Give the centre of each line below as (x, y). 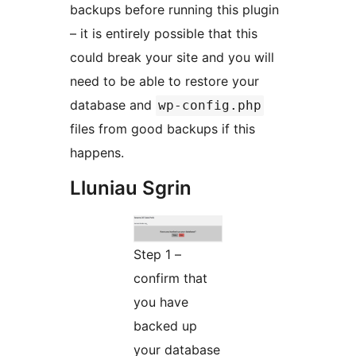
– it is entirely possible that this (164, 34)
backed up (165, 326)
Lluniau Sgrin (131, 188)
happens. (97, 153)
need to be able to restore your (164, 81)
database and (113, 105)
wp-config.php (210, 106)
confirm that (170, 279)
